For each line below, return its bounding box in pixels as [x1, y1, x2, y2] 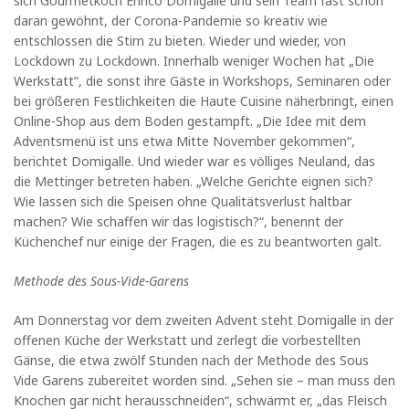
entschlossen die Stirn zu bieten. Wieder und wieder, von [14, 31, 346, 49]
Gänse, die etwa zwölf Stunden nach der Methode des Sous [14, 351, 369, 369]
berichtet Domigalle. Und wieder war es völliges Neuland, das [14, 152, 375, 170]
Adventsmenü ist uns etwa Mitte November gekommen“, [14, 131, 355, 150]
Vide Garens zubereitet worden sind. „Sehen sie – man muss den [14, 371, 395, 389]
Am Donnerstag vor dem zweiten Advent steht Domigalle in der [14, 310, 393, 329]
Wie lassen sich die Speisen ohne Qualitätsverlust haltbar [14, 192, 351, 210]
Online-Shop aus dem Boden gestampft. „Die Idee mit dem [14, 111, 366, 130]
